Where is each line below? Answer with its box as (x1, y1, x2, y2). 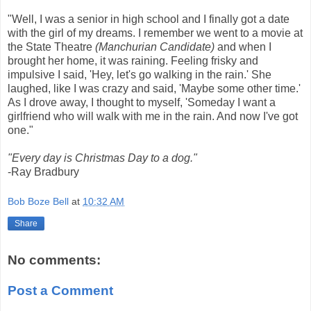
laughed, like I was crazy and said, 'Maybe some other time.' (8, 82, 301, 94)
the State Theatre (8, 40, 95, 53)
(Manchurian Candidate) (95, 40, 215, 53)
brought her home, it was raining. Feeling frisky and (8, 54, 258, 67)
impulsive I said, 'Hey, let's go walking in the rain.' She (8, 68, 271, 81)
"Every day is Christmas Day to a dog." (8, 151, 197, 164)
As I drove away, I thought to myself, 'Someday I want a (8, 96, 276, 108)
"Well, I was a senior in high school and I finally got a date (8, 12, 289, 25)
